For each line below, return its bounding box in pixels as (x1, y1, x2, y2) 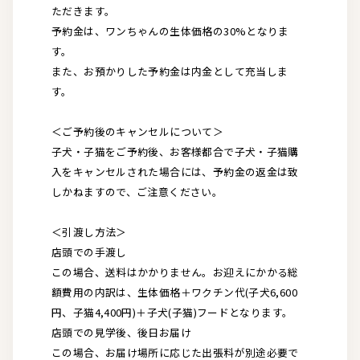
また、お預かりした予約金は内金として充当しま (51, 63, 288, 79)
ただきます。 (51, 2, 116, 18)
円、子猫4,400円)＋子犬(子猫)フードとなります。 (51, 304, 293, 320)
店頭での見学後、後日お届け (51, 324, 191, 340)
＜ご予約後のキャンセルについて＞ (51, 123, 224, 139)
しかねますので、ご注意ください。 (51, 183, 223, 199)
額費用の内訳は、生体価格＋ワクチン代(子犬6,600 (51, 284, 297, 300)
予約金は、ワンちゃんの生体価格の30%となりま (51, 22, 289, 39)
